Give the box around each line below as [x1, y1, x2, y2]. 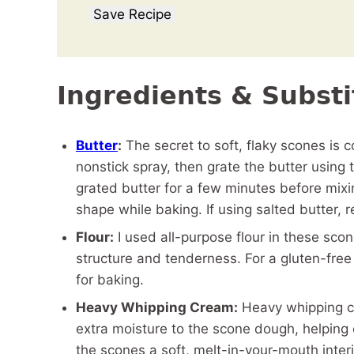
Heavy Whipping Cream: [76, 299, 238, 315]
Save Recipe [93, 6, 171, 22]
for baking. [76, 272, 144, 288]
